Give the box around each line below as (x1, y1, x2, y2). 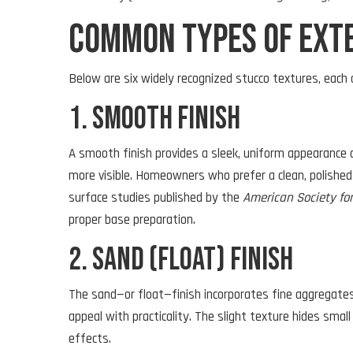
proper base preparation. (69, 210, 195, 229)
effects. (69, 329, 111, 347)
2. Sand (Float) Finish (69, 240, 293, 279)
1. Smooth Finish (69, 99, 240, 138)
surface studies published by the (69, 188, 243, 206)
